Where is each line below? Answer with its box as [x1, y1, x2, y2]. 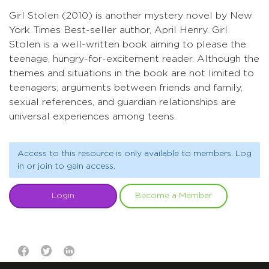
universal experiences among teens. [9, 112, 176, 121]
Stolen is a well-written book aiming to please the [9, 40, 246, 49]
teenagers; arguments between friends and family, [9, 83, 243, 92]
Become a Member [135, 192, 212, 200]
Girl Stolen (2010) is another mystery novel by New [9, 11, 252, 20]
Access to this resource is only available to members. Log [17, 149, 252, 158]
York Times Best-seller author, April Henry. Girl [9, 25, 228, 35]
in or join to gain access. [17, 162, 115, 171]
